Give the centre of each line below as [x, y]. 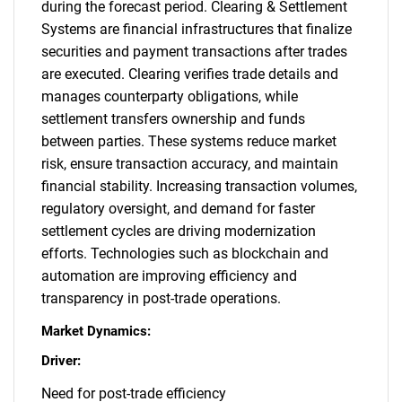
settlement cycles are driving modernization [179, 231]
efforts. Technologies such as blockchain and [185, 253]
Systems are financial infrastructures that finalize [197, 29]
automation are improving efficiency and [169, 276]
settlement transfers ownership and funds [173, 119]
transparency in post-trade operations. [161, 298]
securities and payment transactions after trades [194, 52]
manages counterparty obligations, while [170, 96]
